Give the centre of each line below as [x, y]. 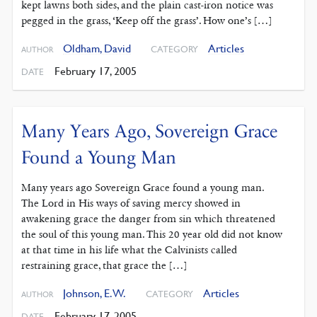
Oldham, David [97, 48]
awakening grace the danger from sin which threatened [149, 218]
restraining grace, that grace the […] [104, 265]
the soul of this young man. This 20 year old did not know [152, 234]
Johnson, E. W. [95, 293]
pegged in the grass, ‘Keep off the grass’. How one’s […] [147, 21]
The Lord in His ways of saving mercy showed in [131, 203]
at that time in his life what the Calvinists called [129, 249]
